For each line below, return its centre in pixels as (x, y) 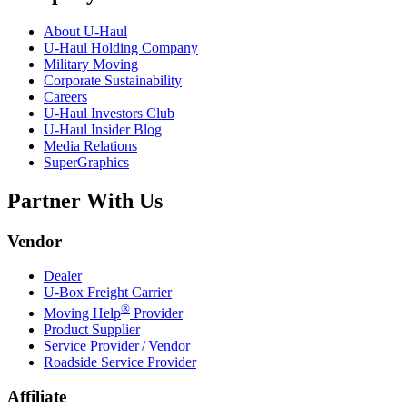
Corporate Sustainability (113, 80)
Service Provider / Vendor (117, 345)
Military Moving (91, 64)
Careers (65, 96)
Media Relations (90, 145)
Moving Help (82, 313)
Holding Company (143, 47)
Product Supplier (92, 329)
